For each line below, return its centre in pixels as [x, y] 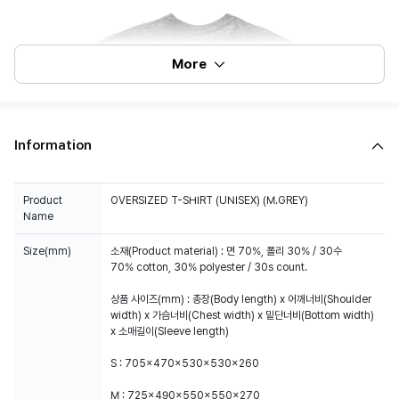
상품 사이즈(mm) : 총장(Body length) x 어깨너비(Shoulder [241, 299]
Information [53, 145]
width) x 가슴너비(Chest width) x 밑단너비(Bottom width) [242, 315]
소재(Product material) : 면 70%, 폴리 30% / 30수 [226, 251]
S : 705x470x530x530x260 [185, 363]
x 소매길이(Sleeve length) [170, 331]
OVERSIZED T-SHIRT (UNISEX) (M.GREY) [209, 200]
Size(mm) [47, 251]
